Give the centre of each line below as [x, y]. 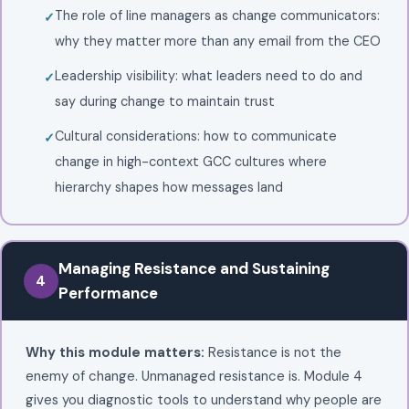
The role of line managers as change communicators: [217, 15]
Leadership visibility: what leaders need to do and [208, 75]
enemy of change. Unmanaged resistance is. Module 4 [194, 376]
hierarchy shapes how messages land [168, 187]
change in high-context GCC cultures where [190, 161]
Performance [108, 293]
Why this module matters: [115, 352]
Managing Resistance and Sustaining [194, 268]
